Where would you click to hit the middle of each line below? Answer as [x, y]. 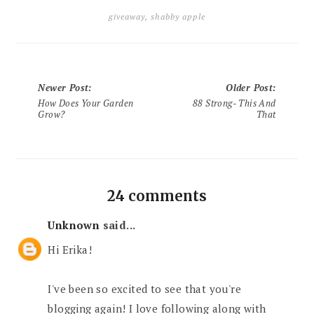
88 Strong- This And [234, 103]
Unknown [74, 225]
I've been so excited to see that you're [145, 289]
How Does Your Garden [86, 103]
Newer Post [63, 87]
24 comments [157, 196]
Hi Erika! [70, 250]
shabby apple [178, 16]
